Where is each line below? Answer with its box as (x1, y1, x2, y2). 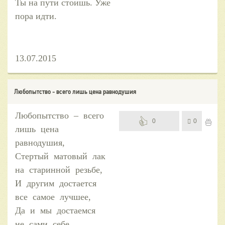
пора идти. (15, 11, 57, 21)
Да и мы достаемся (15, 205, 98, 215)
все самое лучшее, (15, 191, 91, 202)
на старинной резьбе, (15, 164, 102, 175)
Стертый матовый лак (15, 151, 108, 161)
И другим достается (15, 178, 99, 188)
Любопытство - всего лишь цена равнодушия (14, 87, 136, 95)
